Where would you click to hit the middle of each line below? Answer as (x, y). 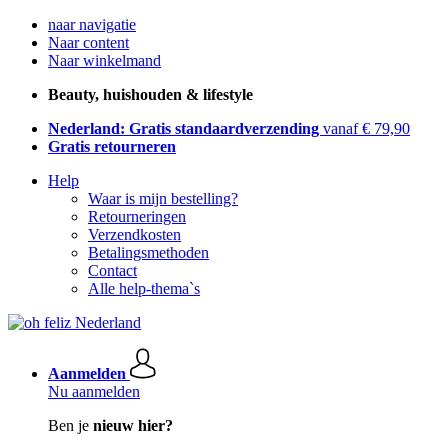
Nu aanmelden (94, 391)
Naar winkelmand (104, 60)
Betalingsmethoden (148, 252)
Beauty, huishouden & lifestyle (150, 94)
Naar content (88, 42)
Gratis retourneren (112, 146)
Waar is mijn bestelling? (163, 198)
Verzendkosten (134, 234)
